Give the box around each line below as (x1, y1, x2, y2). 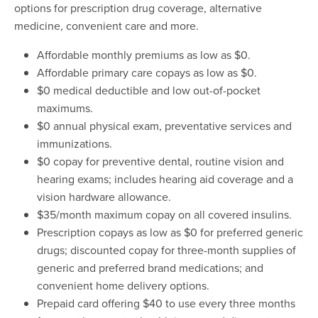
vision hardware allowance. (37, 188, 171, 204)
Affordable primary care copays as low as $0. (37, 64, 257, 80)
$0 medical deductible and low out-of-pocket (37, 82, 261, 98)
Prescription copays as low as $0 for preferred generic (37, 224, 303, 240)
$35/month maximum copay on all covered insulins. (37, 206, 292, 222)
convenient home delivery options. (37, 277, 209, 293)
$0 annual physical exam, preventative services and (37, 117, 292, 133)
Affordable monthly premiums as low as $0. (37, 46, 253, 62)
